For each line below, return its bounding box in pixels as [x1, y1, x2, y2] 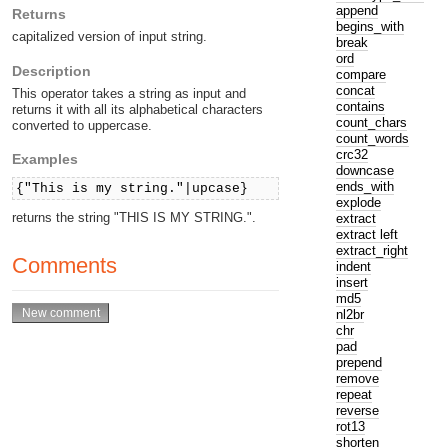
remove [335, 370, 379, 386]
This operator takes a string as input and [12, 85, 246, 101]
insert [335, 274, 368, 290]
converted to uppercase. [12, 117, 152, 133]
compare [335, 66, 386, 82]
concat [335, 82, 375, 98]
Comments [12, 252, 117, 278]
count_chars [335, 114, 407, 130]
